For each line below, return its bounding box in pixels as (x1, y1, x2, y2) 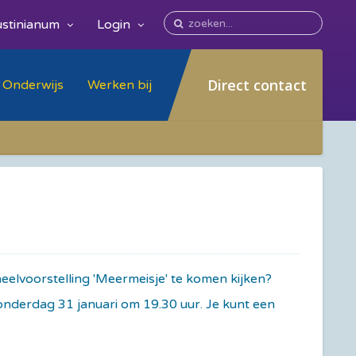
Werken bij (87, 76, 152, 93)
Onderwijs (2, 76, 64, 93)
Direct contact (207, 75, 307, 95)
